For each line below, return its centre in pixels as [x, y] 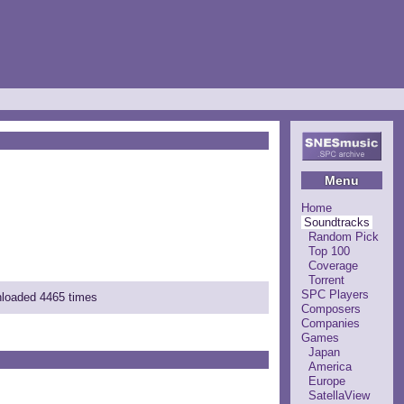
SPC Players [335, 294]
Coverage [333, 265]
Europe [327, 381]
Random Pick [344, 236]
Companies [331, 323]
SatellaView [339, 395]
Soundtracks [337, 222]
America [330, 366]
